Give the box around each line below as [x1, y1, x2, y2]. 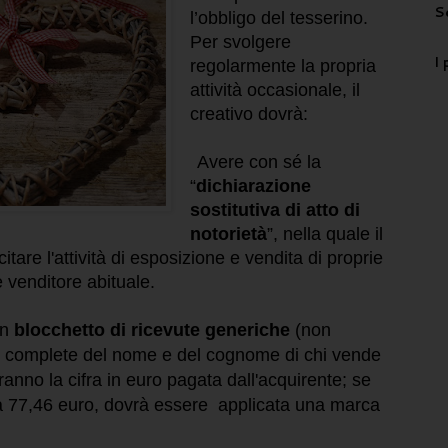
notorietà [189, 224, 267, 245]
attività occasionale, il [189, 80, 360, 101]
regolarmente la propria [189, 56, 376, 77]
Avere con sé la [196, 152, 321, 173]
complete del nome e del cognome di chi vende [5, 345, 381, 366]
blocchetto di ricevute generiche [14, 320, 290, 341]
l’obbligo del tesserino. [189, 8, 368, 29]
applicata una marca [218, 395, 380, 416]
